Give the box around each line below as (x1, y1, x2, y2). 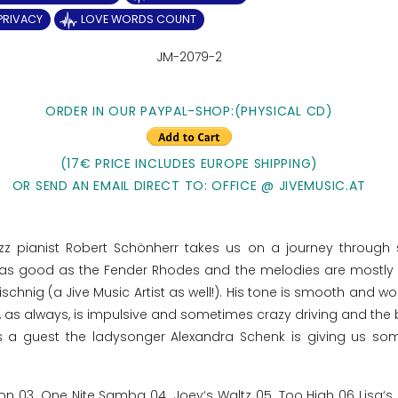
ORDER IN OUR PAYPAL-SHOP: (45, 101, 235, 120)
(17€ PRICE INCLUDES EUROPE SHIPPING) (60, 154, 318, 172)
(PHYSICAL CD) (234, 101, 333, 120)
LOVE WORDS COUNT (80, 11, 196, 27)
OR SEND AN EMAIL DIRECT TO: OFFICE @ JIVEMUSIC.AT (12, 176, 367, 195)
